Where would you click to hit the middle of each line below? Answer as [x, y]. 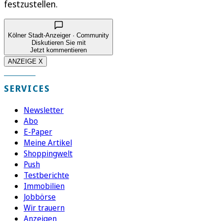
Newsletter [44, 110]
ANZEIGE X [25, 62]
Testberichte [46, 175]
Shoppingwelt [48, 154]
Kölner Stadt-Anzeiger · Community [58, 36]
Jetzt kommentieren [58, 50]
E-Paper [38, 132]
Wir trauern [44, 208]
